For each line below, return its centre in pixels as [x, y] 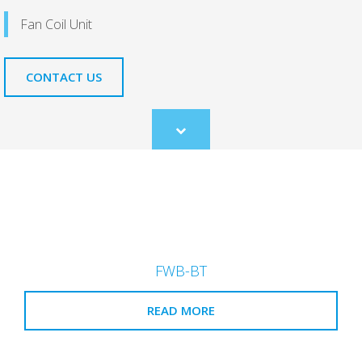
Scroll [193, 136]
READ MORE [181, 311]
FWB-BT [181, 271]
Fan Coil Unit [56, 25]
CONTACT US [64, 77]
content [198, 165]
